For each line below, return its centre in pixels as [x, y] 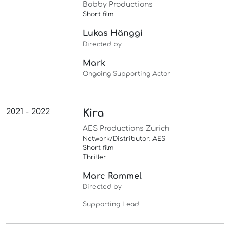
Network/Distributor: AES [124, 139]
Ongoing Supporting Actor [127, 74]
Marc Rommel [112, 176]
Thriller [95, 157]
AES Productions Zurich [126, 129]
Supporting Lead [111, 205]
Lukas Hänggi [113, 34]
